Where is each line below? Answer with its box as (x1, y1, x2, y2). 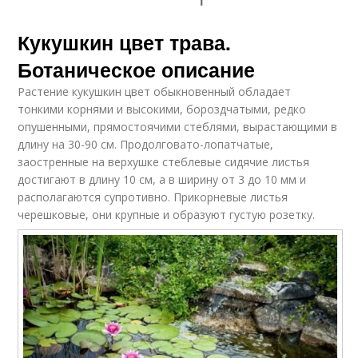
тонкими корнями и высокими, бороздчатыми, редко (18, 101, 307, 117)
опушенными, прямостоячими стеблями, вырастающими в (18, 119, 338, 134)
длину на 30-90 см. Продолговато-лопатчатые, (18, 137, 274, 152)
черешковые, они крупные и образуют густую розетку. (18, 207, 316, 222)
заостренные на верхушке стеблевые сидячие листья (18, 154, 310, 169)
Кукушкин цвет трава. (18, 28, 232, 57)
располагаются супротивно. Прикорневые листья (18, 189, 288, 205)
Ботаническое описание (18, 55, 256, 84)
